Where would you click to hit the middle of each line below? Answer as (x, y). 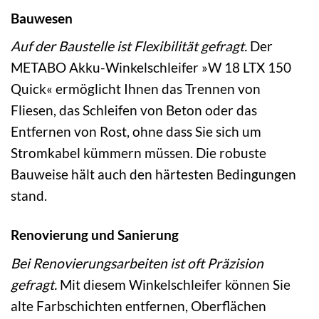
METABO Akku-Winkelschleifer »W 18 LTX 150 (151, 68)
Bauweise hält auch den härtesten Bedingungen (153, 174)
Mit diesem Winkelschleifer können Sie (174, 284)
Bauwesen (42, 18)
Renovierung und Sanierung (95, 235)
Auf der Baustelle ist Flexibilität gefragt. (129, 46)
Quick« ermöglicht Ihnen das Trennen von (136, 89)
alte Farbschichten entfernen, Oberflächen (138, 305)
